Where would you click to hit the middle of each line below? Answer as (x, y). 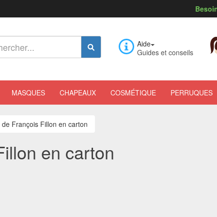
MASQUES (28, 93)
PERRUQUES (192, 93)
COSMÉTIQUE (133, 93)
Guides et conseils (165, 52)
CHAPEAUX (78, 93)
